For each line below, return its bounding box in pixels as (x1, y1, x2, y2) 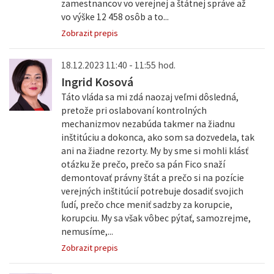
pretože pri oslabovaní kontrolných (61, 105, 207, 117)
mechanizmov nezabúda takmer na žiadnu (61, 118, 235, 130)
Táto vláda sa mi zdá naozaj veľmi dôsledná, (61, 91, 239, 103)
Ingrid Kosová (61, 74, 133, 90)
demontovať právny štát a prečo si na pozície (61, 172, 244, 184)
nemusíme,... (61, 226, 113, 238)
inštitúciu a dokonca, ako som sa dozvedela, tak (61, 131, 254, 144)
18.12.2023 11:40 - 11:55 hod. (61, 59, 176, 72)
